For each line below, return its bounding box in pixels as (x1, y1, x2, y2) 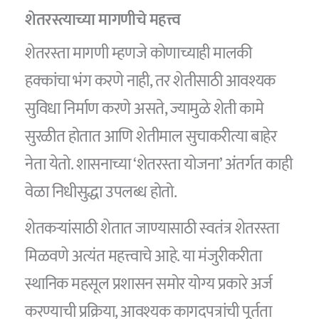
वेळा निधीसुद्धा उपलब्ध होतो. (25, 179, 177, 206)
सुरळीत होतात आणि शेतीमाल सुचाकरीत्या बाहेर (25, 123, 277, 151)
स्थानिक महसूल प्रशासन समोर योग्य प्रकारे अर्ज (25, 270, 273, 298)
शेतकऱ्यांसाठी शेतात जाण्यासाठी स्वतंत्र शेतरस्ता (25, 214, 279, 242)
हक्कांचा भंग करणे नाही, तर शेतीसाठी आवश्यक (25, 68, 276, 95)
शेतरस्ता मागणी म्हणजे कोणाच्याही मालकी (25, 40, 252, 68)
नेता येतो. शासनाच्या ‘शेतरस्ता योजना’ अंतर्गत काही (25, 151, 293, 179)
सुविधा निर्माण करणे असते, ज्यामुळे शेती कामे (25, 95, 264, 123)
